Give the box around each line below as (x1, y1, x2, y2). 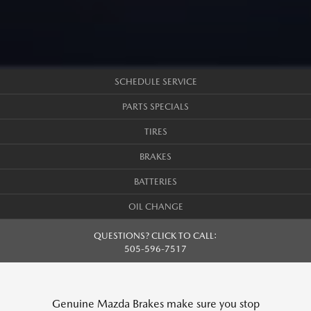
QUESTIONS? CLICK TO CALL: (94, 230, 217, 241)
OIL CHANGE (128, 201, 183, 212)
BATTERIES (134, 176, 177, 187)
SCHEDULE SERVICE (114, 76, 197, 87)
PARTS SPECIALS (122, 101, 189, 112)
